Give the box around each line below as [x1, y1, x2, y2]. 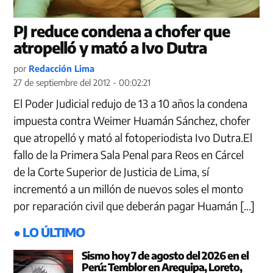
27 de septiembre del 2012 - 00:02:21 [13, 76, 151, 88]
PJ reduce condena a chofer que [13, 21, 230, 41]
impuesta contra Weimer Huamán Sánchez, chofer [13, 113, 251, 127]
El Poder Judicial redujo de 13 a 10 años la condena [13, 96, 248, 110]
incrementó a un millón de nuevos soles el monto [13, 181, 244, 196]
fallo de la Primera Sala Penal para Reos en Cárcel [13, 147, 244, 161]
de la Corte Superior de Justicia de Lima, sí [13, 164, 210, 179]
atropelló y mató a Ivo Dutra [13, 37, 207, 57]
